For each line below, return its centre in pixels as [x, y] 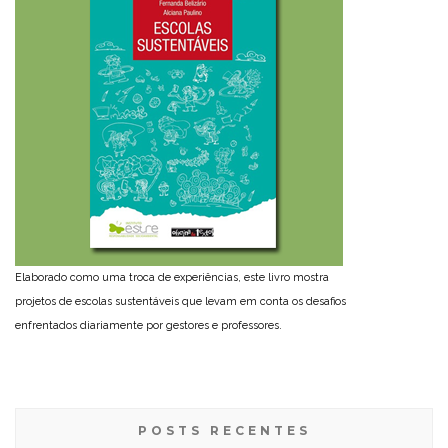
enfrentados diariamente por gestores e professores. [148, 326]
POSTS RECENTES [224, 431]
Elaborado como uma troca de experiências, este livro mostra [172, 278]
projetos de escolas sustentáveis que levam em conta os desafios [180, 302]
